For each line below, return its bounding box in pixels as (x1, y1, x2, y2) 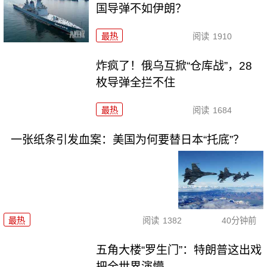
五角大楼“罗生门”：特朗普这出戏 (96, 244, 262, 257)
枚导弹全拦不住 (96, 76, 176, 89)
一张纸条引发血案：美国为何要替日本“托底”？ (10, 133, 244, 146)
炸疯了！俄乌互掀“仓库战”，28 (96, 59, 253, 72)
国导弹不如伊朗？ (96, 2, 187, 15)
